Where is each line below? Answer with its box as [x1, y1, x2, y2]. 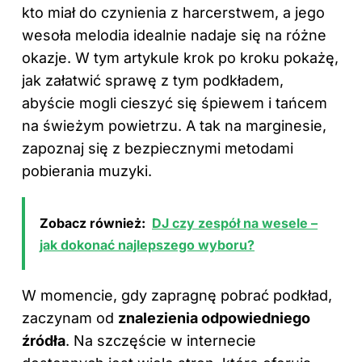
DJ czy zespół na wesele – [152, 214, 318, 231]
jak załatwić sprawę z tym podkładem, [22, 71, 284, 89]
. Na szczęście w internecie [65, 331, 256, 349]
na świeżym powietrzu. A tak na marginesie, [22, 116, 326, 134]
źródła [22, 331, 65, 349]
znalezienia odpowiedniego [118, 309, 310, 326]
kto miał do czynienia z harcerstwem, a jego [22, 3, 325, 21]
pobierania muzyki [22, 162, 148, 179]
